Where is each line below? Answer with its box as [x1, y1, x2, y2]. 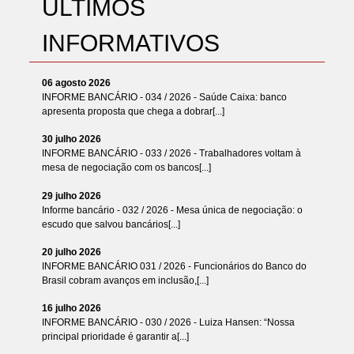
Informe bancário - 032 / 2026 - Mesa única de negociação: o [41, 204, 303, 216]
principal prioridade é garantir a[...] [41, 331, 189, 343]
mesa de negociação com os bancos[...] [41, 162, 211, 174]
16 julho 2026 [41, 303, 101, 314]
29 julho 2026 [41, 190, 101, 201]
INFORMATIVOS [41, 30, 220, 57]
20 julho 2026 [41, 246, 101, 258]
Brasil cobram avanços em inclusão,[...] [41, 274, 209, 286]
